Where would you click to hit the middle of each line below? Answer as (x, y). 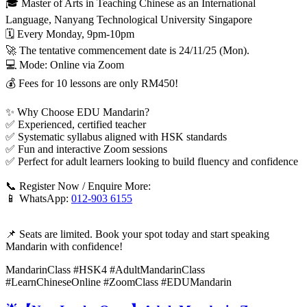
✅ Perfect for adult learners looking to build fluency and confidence (152, 162)
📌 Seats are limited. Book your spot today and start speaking (137, 234)
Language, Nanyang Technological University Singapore (129, 20)
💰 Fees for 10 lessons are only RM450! (92, 84)
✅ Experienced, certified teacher (76, 125)
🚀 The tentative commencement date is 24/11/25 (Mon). (127, 51)
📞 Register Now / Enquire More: (78, 186)
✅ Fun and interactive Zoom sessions (86, 149)
